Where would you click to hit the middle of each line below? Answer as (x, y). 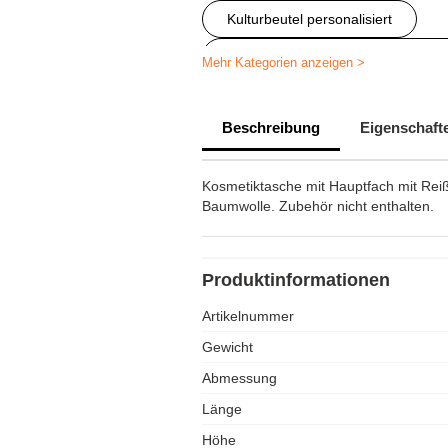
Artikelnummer (248, 316)
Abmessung (239, 378)
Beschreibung (271, 127)
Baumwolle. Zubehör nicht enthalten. (318, 206)
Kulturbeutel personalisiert (309, 19)
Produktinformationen (296, 280)
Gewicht (227, 347)
